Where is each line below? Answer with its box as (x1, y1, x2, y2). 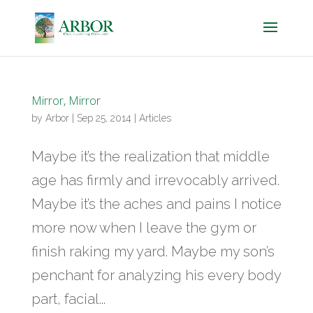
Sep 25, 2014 (76, 112, 131, 124)
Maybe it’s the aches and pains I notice (31, 196, 282, 212)
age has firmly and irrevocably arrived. (31, 172, 279, 189)
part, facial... (31, 291, 105, 307)
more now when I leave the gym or (31, 219, 256, 236)
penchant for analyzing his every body (31, 267, 281, 284)
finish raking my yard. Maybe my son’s (31, 243, 275, 260)
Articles (138, 112, 171, 124)
